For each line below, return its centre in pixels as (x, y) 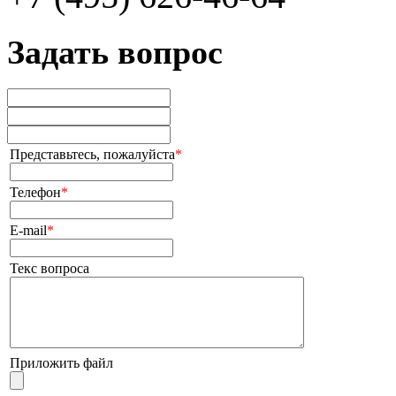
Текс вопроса (49, 268)
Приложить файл (61, 362)
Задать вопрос (115, 53)
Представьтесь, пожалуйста (92, 154)
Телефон (35, 192)
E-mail (28, 230)
